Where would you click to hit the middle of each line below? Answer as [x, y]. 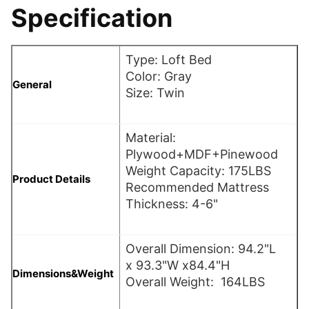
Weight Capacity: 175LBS [198, 170]
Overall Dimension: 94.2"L [201, 248]
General [32, 84]
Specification [92, 18]
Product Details [51, 179]
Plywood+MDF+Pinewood [202, 154]
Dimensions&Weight [63, 273]
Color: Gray [159, 76]
